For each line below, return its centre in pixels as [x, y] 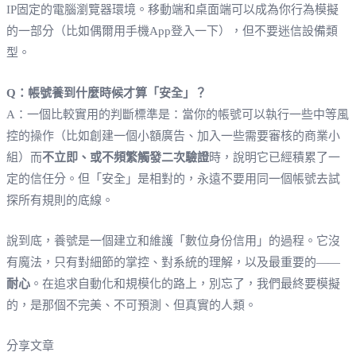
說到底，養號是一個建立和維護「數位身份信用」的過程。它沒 [173, 240]
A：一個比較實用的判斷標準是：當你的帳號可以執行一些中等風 [178, 114]
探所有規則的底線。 [60, 200]
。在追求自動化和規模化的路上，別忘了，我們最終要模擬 [185, 283]
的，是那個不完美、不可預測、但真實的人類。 [132, 305]
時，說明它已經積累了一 [275, 157]
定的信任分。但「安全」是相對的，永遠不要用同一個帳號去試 [173, 178]
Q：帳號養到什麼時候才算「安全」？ [106, 93]
